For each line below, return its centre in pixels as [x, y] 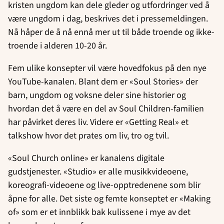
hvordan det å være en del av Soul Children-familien [106, 108]
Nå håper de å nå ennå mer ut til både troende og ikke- [111, 32]
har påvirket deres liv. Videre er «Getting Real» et [98, 122]
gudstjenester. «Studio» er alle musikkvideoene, [98, 171]
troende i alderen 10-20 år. [57, 45]
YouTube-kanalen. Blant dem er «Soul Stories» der [103, 81]
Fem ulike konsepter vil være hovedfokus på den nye [107, 68]
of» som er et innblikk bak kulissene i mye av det [99, 212]
